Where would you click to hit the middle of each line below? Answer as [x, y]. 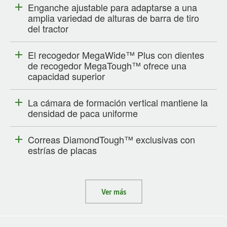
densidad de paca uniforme [83, 113]
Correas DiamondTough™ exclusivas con [111, 140]
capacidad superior [66, 76]
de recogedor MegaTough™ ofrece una [107, 66]
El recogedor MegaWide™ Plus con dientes [116, 55]
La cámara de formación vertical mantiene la [118, 103]
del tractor [48, 29]
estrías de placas [62, 150]
